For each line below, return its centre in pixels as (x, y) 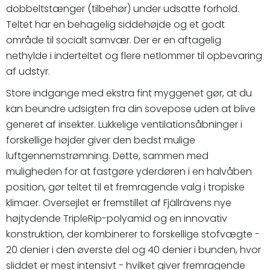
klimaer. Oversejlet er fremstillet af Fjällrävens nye (119, 202)
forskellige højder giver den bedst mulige (101, 140)
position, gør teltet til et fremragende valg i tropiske (125, 187)
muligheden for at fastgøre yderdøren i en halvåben (129, 171)
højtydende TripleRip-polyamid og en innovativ (117, 218)
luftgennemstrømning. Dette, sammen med (107, 155)
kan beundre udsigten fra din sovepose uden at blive (131, 108)
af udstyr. (28, 71)
